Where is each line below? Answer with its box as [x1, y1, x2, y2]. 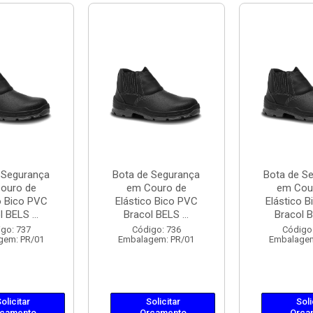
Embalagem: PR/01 [118, 234, 195, 245]
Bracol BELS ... [124, 208, 189, 221]
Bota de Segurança [112, 168, 201, 181]
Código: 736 [131, 224, 181, 235]
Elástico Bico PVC [115, 195, 198, 208]
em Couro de [126, 182, 187, 194]
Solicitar [145, 296, 180, 307]
